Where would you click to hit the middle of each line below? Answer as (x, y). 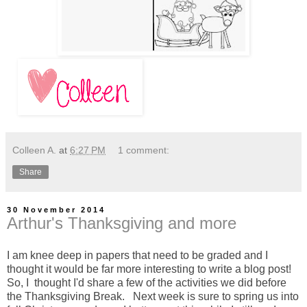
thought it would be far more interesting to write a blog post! (150, 269)
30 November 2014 (56, 209)
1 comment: (144, 150)
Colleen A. (34, 150)
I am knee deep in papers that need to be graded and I (137, 256)
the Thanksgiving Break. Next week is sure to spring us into (153, 297)
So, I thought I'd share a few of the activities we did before (147, 283)
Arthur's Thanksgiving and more (122, 223)
